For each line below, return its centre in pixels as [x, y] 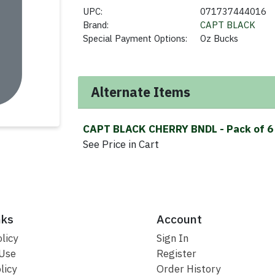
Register [176, 254]
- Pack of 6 [247, 129]
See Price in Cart [121, 145]
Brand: [96, 25]
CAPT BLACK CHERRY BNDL [152, 129]
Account [179, 219]
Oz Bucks [219, 38]
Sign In [172, 238]
